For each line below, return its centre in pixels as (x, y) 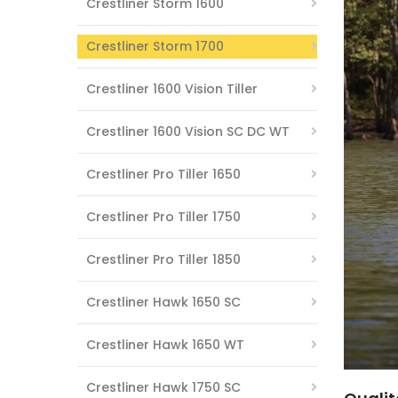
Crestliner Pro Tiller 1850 (163, 259)
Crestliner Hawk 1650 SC (163, 302)
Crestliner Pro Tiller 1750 (163, 217)
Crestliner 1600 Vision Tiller (172, 89)
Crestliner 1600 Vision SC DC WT (188, 131)
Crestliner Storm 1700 (155, 46)
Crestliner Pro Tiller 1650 (163, 174)
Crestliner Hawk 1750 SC (163, 387)
